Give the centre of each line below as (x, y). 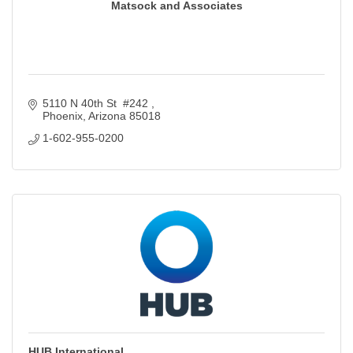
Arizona (107, 116)
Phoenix (62, 116)
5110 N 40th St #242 (97, 104)
